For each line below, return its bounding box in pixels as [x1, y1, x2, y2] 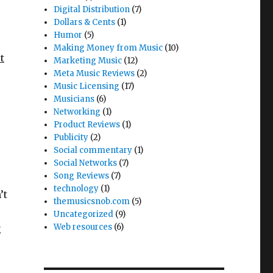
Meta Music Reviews [54, 68, 135, 79]
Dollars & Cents [54, 17, 116, 27]
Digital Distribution [54, 4, 130, 15]
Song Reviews [54, 171, 110, 181]
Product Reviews [54, 119, 121, 130]
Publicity [54, 132, 89, 143]
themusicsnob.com [54, 196, 130, 207]
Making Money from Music [54, 43, 163, 53]
